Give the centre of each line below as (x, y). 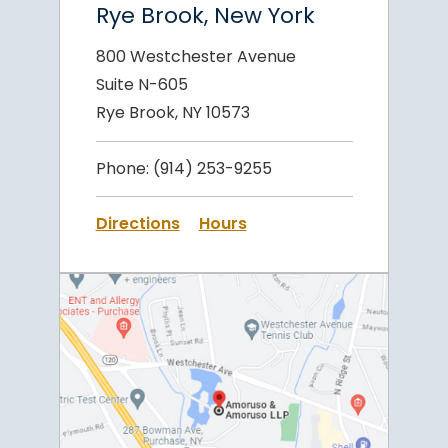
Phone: (122, 168)
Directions (137, 223)
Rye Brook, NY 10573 (172, 112)
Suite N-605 (141, 84)
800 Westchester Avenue (195, 56)
